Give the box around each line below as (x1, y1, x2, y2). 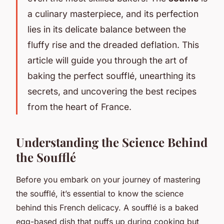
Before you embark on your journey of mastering (16, 174, 200, 184)
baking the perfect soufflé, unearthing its (27, 70, 195, 81)
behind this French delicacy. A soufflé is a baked (16, 202, 198, 212)
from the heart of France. (27, 101, 131, 112)
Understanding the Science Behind (16, 133, 207, 150)
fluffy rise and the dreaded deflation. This (27, 39, 199, 50)
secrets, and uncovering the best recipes (27, 85, 196, 96)
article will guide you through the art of (27, 54, 188, 65)
